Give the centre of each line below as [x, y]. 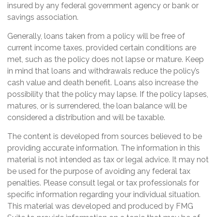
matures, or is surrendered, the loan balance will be [97, 106]
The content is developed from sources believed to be [105, 136]
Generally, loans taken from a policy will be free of [96, 36]
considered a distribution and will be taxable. [86, 117]
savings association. [43, 17]
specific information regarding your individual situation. [104, 194]
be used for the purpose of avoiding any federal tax [99, 171]
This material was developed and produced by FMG [100, 206]
